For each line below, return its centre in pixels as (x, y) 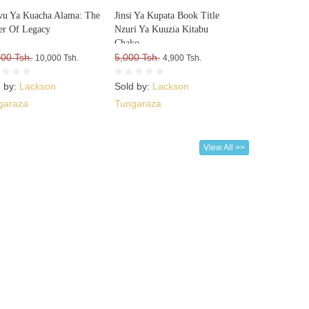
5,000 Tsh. (138, 58)
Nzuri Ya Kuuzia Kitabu (162, 30)
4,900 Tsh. (182, 58)
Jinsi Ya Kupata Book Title (167, 16)
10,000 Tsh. (57, 58)
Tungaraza (138, 104)
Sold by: (134, 87)
